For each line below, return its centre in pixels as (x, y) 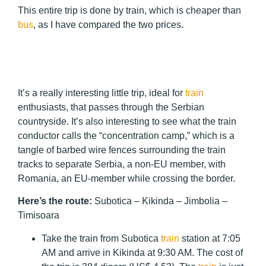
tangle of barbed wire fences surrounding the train (122, 150)
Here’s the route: (55, 201)
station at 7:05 (210, 238)
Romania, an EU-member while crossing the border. (126, 178)
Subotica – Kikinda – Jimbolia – (160, 201)
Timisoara (39, 216)
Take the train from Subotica (101, 238)
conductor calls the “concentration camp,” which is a (126, 135)
